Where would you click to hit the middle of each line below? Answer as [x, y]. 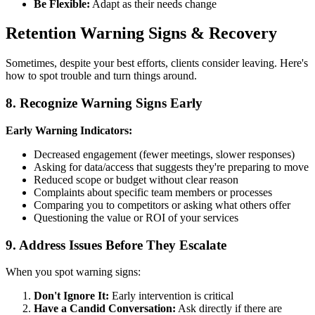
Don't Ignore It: [71, 296]
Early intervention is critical [171, 296]
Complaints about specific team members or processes [153, 192]
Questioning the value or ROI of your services [136, 217]
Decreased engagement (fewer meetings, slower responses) [164, 154]
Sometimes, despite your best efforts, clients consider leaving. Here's [157, 63]
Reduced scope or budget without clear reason [136, 179]
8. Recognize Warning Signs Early [104, 103]
